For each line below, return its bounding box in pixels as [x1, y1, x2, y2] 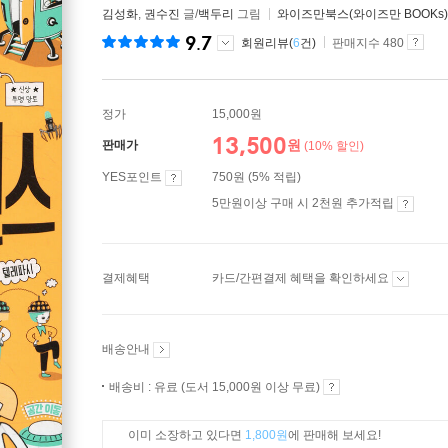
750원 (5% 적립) [212, 170, 301, 184]
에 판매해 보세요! [288, 428, 381, 442]
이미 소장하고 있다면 [128, 428, 245, 442]
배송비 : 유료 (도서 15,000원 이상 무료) [109, 380, 323, 394]
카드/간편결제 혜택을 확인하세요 [212, 271, 392, 285]
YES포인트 [102, 170, 165, 184]
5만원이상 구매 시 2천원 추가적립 [212, 196, 397, 210]
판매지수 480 [329, 36, 407, 50]
